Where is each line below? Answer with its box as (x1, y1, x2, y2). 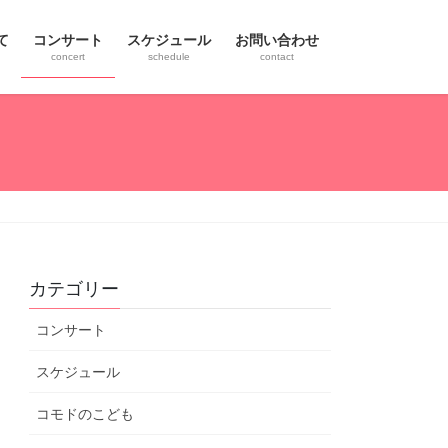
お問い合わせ (235, 32, 319, 48)
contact (260, 51, 294, 62)
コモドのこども (36, 406, 135, 423)
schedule (148, 51, 190, 62)
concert (51, 51, 85, 62)
